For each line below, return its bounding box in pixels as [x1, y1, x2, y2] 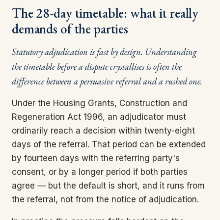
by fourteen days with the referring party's [12, 153, 180, 163]
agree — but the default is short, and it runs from [12, 180, 205, 191]
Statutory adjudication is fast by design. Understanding [12, 45, 197, 57]
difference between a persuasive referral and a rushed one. [12, 75, 202, 87]
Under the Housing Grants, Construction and [12, 98, 187, 108]
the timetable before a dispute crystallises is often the [12, 60, 182, 72]
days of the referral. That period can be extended [12, 139, 206, 149]
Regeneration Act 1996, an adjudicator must [12, 111, 186, 122]
